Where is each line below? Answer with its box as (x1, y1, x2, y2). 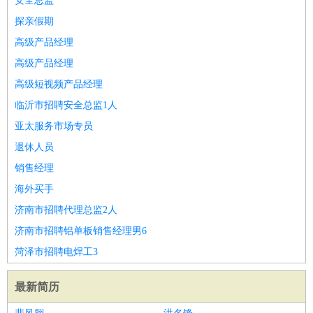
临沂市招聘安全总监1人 (15, 100, 117, 110)
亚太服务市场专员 (15, 121, 93, 131)
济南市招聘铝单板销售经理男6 (15, 226, 147, 236)
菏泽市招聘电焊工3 (15, 247, 98, 257)
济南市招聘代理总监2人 (15, 205, 117, 215)
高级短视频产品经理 (15, 79, 103, 89)
